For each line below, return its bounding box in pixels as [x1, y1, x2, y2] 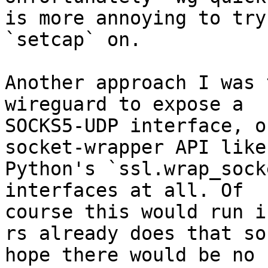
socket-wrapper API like [5, 136, 266, 159]
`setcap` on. [5, 29, 141, 51]
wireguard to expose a [5, 93, 243, 115]
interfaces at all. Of [5, 179, 243, 202]
